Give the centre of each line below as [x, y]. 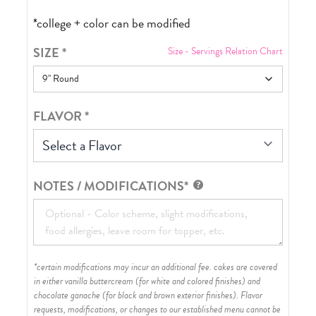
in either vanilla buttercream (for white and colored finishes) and [147, 281]
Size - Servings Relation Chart [225, 51]
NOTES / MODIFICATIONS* [111, 186]
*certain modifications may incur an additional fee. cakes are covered [156, 267]
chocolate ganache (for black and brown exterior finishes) [135, 296]
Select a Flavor [83, 146]
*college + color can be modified [112, 23]
